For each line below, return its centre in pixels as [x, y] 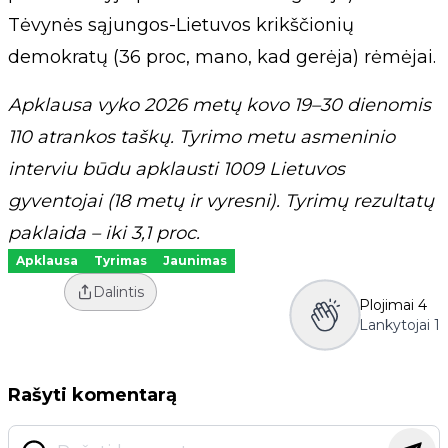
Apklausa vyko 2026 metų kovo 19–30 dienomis [219, 105]
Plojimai [386, 305]
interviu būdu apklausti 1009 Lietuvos [176, 169]
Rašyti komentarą [92, 395]
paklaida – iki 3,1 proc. [104, 233]
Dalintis [118, 292]
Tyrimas [120, 260]
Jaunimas [195, 260]
